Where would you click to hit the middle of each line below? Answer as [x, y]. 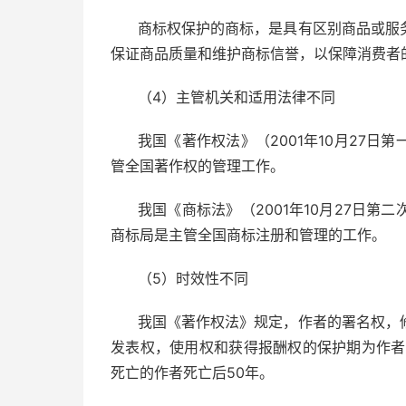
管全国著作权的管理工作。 [198, 166]
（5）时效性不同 [193, 278]
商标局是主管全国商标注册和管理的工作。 [248, 235]
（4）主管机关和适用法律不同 [237, 97]
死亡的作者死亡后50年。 [192, 372]
